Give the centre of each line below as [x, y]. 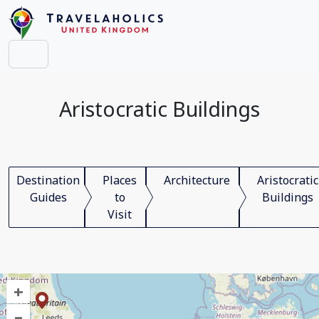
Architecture [197, 180]
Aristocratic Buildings [159, 109]
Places [120, 180]
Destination [48, 180]
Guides [48, 197]
